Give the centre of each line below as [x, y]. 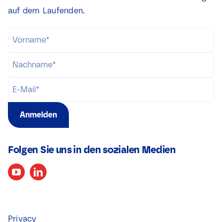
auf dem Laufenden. [46, 10]
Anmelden [38, 114]
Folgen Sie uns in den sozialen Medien [92, 149]
